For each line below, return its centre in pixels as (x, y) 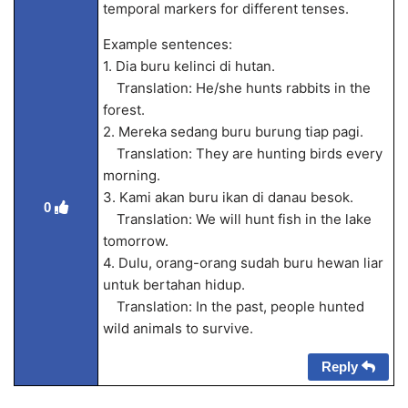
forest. (123, 110)
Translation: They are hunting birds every (242, 153)
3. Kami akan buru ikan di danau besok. (228, 197)
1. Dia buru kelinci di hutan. (189, 66)
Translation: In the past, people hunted (233, 306)
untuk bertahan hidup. (173, 285)
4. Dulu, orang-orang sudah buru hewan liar (243, 263)
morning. (131, 175)
